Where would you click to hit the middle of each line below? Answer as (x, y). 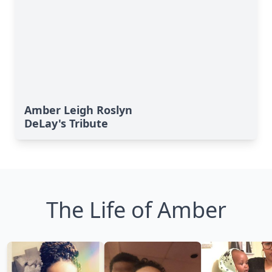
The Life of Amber (136, 210)
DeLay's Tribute (66, 123)
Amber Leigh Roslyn (78, 110)
